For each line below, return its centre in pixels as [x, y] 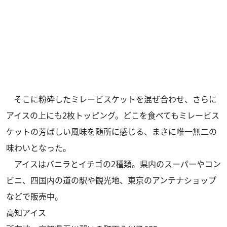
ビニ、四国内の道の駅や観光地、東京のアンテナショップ [111, 181]
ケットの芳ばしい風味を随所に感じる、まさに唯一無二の [111, 132]
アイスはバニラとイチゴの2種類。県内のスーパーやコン [113, 164]
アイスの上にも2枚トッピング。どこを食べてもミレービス [113, 116]
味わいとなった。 [39, 148]
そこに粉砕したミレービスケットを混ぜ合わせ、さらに [111, 100]
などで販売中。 [34, 197]
